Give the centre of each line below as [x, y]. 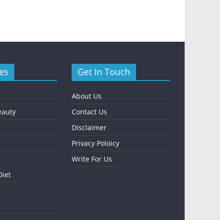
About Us [87, 96]
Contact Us [89, 112]
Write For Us [92, 159]
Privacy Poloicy [96, 143]
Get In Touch [104, 72]
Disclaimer [89, 128]
